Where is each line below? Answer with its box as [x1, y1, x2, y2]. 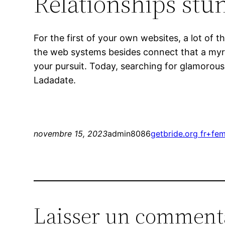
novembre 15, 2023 [34, 129, 108, 139]
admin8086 [107, 129, 151, 139]
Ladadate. [34, 75, 76, 86]
